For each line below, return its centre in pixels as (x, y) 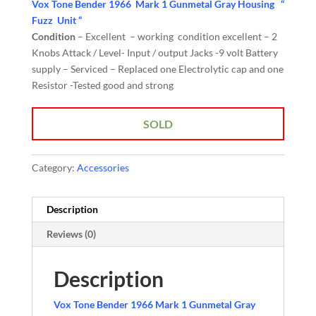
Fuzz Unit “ (56, 20)
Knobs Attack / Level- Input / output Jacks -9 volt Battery (154, 52)
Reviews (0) (71, 233)
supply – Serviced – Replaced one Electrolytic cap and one (157, 68)
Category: (54, 167)
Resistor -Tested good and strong (102, 85)
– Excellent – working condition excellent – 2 (176, 36)
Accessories (103, 167)
